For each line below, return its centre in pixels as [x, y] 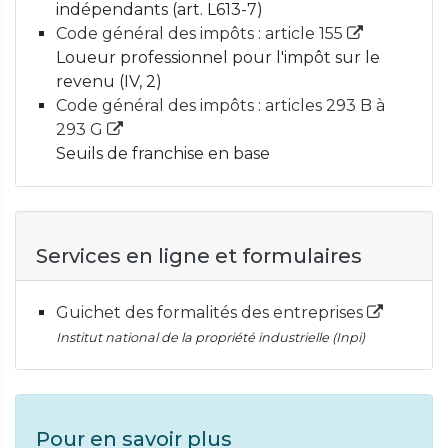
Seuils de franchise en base [163, 153]
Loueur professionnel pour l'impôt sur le [218, 57]
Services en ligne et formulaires [199, 256]
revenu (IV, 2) [109, 81]
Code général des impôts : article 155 [201, 33]
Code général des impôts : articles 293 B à [220, 105]
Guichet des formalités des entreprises [211, 312]
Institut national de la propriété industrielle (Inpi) [210, 337]
